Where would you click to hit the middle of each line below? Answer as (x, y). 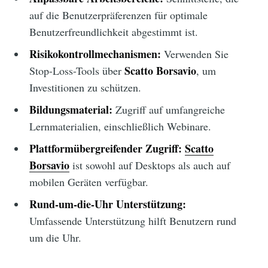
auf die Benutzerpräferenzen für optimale (118, 15)
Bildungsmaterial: (71, 110)
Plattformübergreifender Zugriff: (105, 149)
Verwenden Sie (194, 54)
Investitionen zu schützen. (85, 88)
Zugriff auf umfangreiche (168, 110)
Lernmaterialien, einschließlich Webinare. (120, 127)
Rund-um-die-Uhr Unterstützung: (107, 204)
